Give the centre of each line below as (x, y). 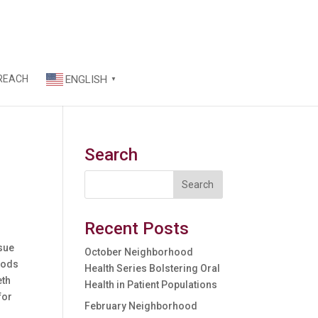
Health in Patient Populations (151, 285)
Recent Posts (137, 229)
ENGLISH (86, 80)
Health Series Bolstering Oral (153, 268)
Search (111, 155)
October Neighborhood (139, 252)
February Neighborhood (141, 306)
